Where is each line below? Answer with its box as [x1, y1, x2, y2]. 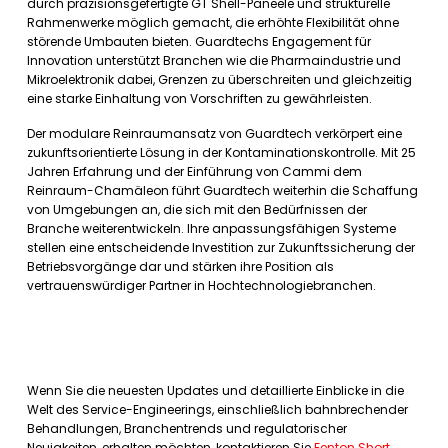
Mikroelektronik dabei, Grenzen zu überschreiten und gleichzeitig [27, 71, 412, 88]
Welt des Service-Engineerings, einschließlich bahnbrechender [27, 401, 408, 418]
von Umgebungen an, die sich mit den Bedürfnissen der [27, 201, 367, 218]
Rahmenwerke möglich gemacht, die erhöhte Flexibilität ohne [27, 14, 399, 31]
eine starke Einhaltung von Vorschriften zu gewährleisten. [27, 90, 372, 107]
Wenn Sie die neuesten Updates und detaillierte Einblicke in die [27, 382, 404, 399]
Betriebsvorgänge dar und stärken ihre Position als [27, 258, 334, 275]
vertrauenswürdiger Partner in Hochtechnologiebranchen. [27, 277, 376, 294]
